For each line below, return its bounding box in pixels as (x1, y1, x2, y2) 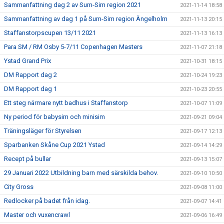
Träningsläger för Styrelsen (4, 126, 81, 134)
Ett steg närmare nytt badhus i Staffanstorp (4, 98, 128, 106)
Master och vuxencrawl (4, 210, 70, 218)
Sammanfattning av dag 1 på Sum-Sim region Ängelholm (4, 14, 167, 22)
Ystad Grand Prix (4, 56, 51, 64)
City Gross (4, 182, 33, 190)
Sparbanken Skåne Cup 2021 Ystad (4, 140, 105, 148)
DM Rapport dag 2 (4, 70, 57, 78)
